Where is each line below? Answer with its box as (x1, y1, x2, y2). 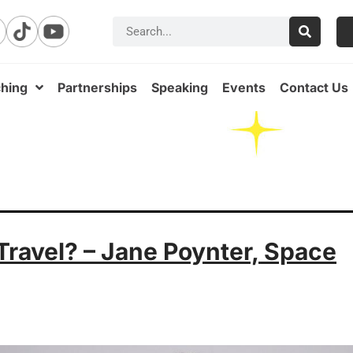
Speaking (151, 80, 208, 95)
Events (222, 80, 266, 95)
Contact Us (280, 80, 348, 95)
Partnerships (58, 80, 137, 95)
